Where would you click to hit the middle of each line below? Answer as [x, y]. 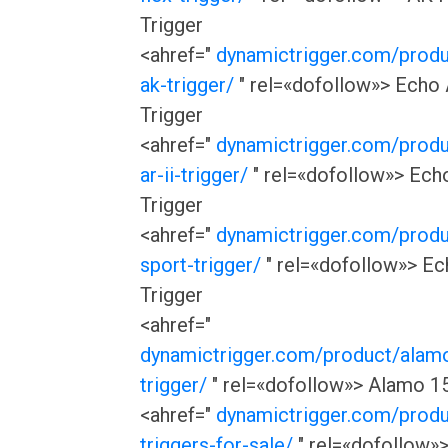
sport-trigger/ [200, 265]
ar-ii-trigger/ [194, 175]
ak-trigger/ [187, 85]
